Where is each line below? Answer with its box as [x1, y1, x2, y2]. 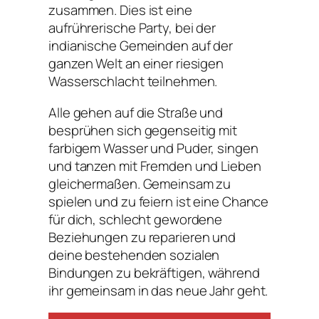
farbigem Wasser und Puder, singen [48, 138, 258, 157]
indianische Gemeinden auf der [48, 36, 234, 56]
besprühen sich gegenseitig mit [48, 120, 237, 140]
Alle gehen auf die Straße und [48, 103, 224, 122]
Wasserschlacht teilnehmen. [48, 72, 218, 91]
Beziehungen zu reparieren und [48, 227, 236, 246]
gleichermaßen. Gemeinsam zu [48, 174, 231, 193]
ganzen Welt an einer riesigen [48, 54, 224, 73]
